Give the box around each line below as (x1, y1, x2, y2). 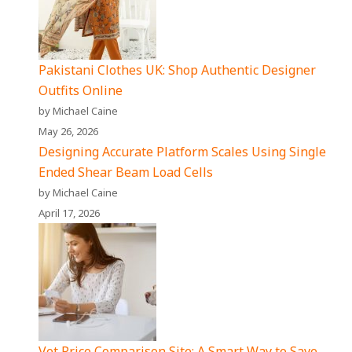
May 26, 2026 (38, 124, 99, 139)
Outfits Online (38, 82, 123, 100)
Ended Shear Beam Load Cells (38, 163, 214, 181)
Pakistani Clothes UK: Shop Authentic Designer (38, 61, 317, 79)
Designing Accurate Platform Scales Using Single (38, 143, 327, 161)
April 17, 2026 (38, 206, 101, 221)
